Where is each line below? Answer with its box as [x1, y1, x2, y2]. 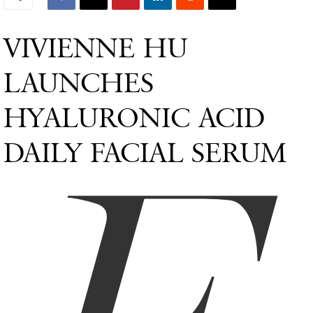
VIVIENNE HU [3, 31, 188, 66]
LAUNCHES [3, 66, 154, 101]
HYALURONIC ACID [3, 101, 265, 136]
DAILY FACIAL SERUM [3, 136, 286, 170]
